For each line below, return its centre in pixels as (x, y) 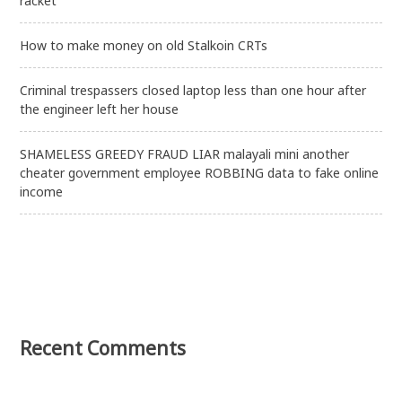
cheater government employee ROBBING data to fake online (200, 172)
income (42, 191)
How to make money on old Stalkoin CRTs (144, 45)
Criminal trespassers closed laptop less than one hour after (193, 90)
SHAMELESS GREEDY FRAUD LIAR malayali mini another (185, 153)
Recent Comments (103, 348)
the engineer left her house (100, 109)
